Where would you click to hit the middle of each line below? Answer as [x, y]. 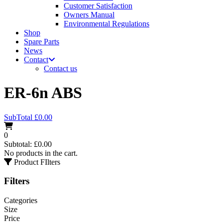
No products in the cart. [41, 153]
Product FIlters [37, 162]
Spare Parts [42, 41]
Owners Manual [89, 14]
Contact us [60, 68]
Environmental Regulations [107, 23]
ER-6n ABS [43, 93]
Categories [21, 201]
